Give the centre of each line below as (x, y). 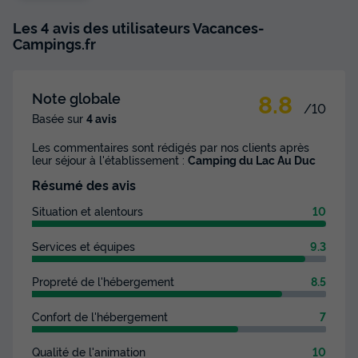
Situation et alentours (88, 211)
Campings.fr (54, 44)
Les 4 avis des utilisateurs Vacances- (139, 28)
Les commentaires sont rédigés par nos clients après (171, 147)
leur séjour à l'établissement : (110, 160)
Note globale (76, 98)
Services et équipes (84, 246)
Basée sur (59, 118)
